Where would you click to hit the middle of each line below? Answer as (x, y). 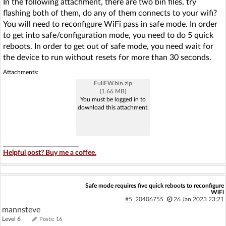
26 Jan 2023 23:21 (199, 199)
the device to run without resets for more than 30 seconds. (107, 57)
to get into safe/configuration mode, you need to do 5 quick (108, 35)
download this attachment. (113, 107)
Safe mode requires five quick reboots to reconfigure (154, 185)
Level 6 (16, 219)
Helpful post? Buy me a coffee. (50, 153)
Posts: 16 (51, 219)
